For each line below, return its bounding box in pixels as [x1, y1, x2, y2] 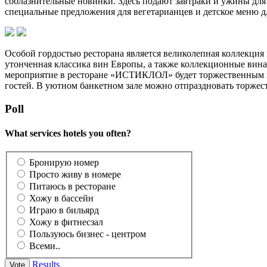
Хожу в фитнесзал [29, 216, 105, 227]
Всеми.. [29, 240, 63, 251]
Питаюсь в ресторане [29, 181, 118, 191]
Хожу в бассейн [29, 193, 96, 203]
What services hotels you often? [5, 128, 131, 138]
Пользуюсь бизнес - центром [29, 228, 148, 239]
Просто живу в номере [29, 169, 123, 179]
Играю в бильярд [29, 204, 101, 215]
